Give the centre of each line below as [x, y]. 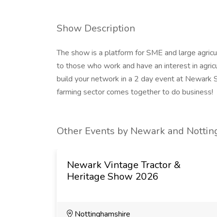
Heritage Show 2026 [113, 177]
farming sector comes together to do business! [135, 92]
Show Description [96, 28]
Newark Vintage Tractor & [124, 165]
